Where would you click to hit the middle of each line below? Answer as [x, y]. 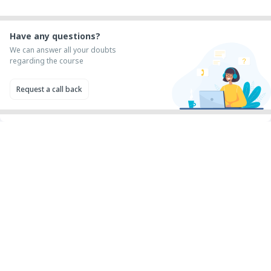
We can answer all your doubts [63, 50]
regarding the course [47, 61]
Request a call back [49, 90]
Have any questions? [55, 36]
